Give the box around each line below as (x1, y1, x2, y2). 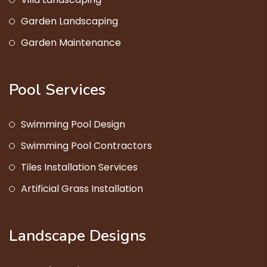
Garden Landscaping (21, 14, 118, 29)
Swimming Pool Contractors (21, 139, 152, 153)
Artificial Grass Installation (21, 182, 143, 196)
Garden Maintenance (21, 36, 121, 50)
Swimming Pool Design (21, 117, 125, 132)
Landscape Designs (9, 225, 146, 247)
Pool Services (9, 79, 105, 101)
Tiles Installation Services (21, 160, 138, 175)
